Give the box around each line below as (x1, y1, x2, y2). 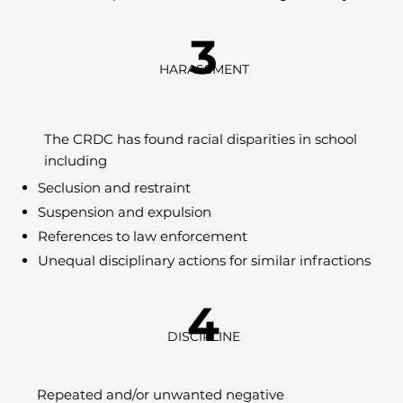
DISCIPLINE (166, 328, 240, 345)
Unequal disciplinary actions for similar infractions (37, 251, 371, 269)
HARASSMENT (158, 61, 249, 78)
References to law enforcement (37, 227, 247, 245)
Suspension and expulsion (37, 202, 211, 220)
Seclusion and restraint (37, 178, 191, 196)
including (43, 151, 107, 169)
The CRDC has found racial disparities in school (43, 130, 357, 148)
